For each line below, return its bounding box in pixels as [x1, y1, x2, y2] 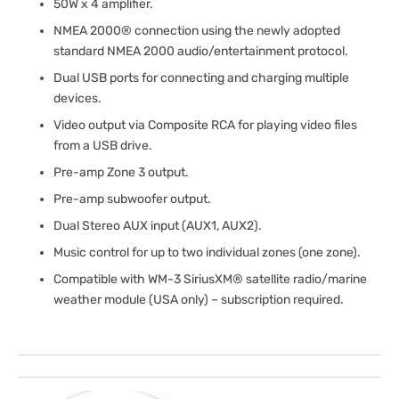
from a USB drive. [53, 138, 152, 153]
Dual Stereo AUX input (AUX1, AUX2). [53, 218, 262, 233]
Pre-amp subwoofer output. [53, 191, 211, 207]
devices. [53, 91, 102, 106]
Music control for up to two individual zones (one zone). [53, 245, 361, 260]
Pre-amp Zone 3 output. [53, 165, 189, 180]
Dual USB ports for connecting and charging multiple [53, 70, 349, 85]
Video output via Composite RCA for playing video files [53, 118, 357, 133]
